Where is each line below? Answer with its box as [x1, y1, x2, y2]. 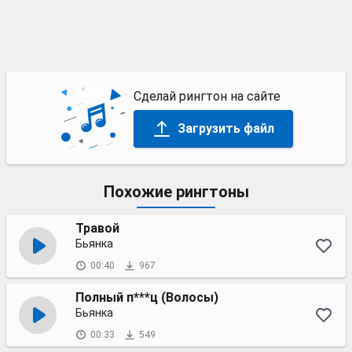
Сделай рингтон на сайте [133, 88, 280, 104]
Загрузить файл [177, 120, 274, 136]
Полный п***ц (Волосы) [75, 290, 218, 305]
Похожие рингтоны [103, 182, 249, 201]
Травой [75, 221, 119, 236]
